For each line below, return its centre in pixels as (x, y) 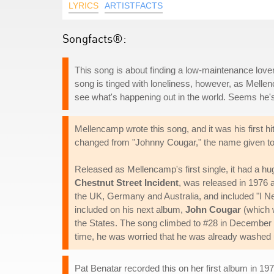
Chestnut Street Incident (127, 183)
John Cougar (213, 209)
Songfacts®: (94, 38)
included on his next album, (130, 209)
